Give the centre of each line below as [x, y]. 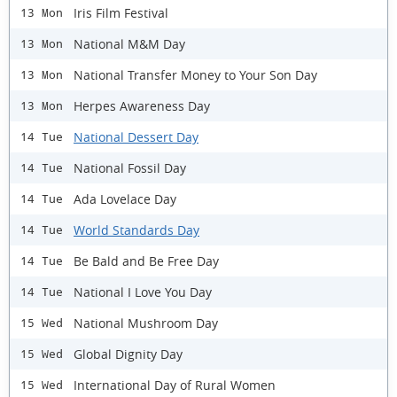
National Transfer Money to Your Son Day [195, 74]
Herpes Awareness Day [142, 105]
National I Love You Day [143, 292]
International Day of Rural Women [175, 385]
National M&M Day [129, 43]
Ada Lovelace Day [125, 198]
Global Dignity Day [128, 354]
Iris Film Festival [121, 12]
